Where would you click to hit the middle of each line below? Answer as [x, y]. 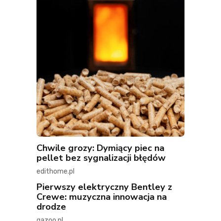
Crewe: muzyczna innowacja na [102, 197]
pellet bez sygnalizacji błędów [101, 158]
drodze [51, 207]
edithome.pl [55, 172]
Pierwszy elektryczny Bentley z [104, 187]
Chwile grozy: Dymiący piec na [100, 148]
